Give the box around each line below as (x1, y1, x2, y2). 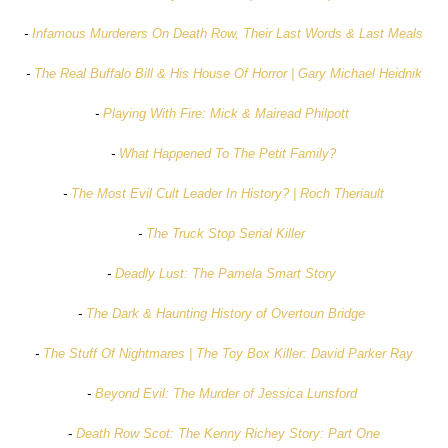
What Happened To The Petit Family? (119, 146, 337, 162)
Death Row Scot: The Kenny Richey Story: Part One (75, 426, 380, 442)
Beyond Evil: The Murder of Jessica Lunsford (94, 386, 357, 402)
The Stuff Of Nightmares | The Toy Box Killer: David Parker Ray (42, 346, 413, 362)
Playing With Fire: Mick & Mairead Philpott (102, 106, 349, 122)
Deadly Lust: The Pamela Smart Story (115, 266, 337, 282)
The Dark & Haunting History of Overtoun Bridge (86, 306, 366, 322)
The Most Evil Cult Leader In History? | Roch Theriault (71, 186, 385, 202)
